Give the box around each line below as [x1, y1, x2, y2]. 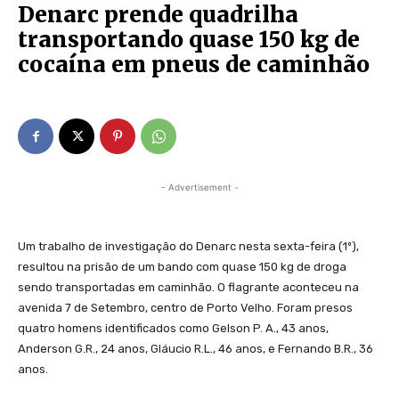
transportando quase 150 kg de [18, 26, 360, 54]
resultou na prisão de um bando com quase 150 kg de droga [18, 260, 346, 274]
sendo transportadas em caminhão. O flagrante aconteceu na [18, 281, 359, 295]
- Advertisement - [160, 182, 239, 193]
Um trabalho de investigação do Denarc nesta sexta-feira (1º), [18, 240, 359, 254]
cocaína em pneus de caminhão [18, 51, 370, 79]
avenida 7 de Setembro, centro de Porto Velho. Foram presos [18, 301, 353, 315]
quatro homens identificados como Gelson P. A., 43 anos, [18, 322, 329, 336]
